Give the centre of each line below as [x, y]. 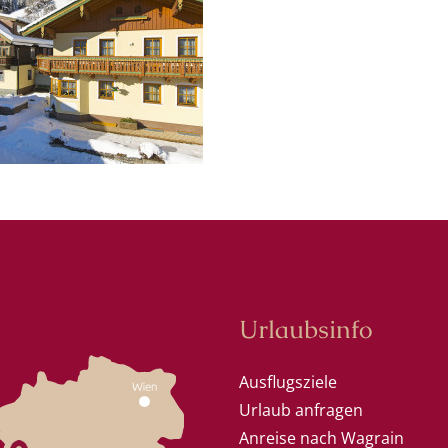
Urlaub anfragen [301, 409]
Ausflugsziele [288, 381]
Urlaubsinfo [306, 328]
